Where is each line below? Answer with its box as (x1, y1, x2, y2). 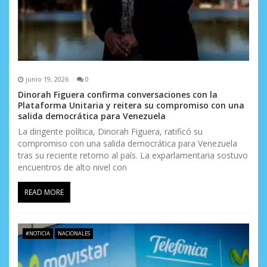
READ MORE (24, 187, 64, 198)
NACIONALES (57, 229, 90, 237)
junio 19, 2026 (25, 74, 69, 83)
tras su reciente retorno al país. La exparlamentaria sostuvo (18, 150, 248, 162)
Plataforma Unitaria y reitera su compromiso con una (18, 100, 244, 111)
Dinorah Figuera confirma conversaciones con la (18, 89, 218, 101)
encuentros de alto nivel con (18, 162, 127, 173)
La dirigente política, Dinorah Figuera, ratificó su (18, 126, 203, 138)
